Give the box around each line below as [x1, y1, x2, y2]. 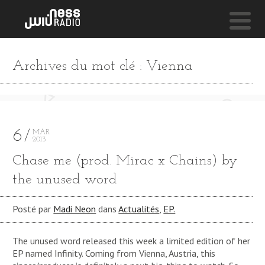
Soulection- [21, 94, 67, 106]
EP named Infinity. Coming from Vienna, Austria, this [12, 247, 216, 259]
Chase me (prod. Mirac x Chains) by [12, 154, 238, 169]
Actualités [118, 203, 160, 215]
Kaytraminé [21, 104, 67, 115]
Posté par [12, 203, 54, 215]
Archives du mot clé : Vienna [12, 59, 193, 73]
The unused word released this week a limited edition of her [12, 234, 251, 247]
